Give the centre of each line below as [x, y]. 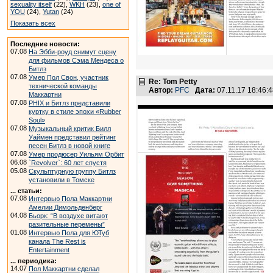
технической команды [63, 86]
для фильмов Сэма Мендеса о [76, 60]
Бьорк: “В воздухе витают [68, 216]
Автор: [161, 90]
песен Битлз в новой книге [69, 146]
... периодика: [34, 261]
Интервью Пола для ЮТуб [69, 233]
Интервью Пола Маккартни [70, 199]
